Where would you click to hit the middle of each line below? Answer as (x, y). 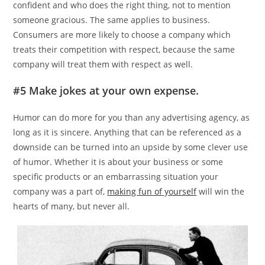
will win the (221, 192)
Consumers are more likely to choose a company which (122, 35)
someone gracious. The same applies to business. (112, 20)
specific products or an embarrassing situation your (116, 177)
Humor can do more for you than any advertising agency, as (132, 118)
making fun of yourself (152, 192)
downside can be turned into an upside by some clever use (131, 147)
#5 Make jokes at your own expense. (106, 91)
